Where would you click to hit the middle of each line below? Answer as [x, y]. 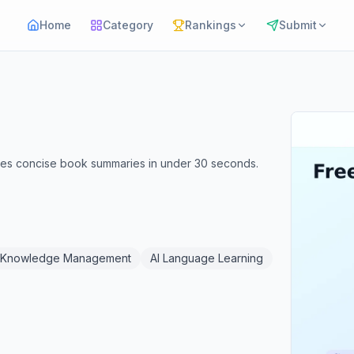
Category [128, 25]
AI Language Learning [207, 258]
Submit [298, 25]
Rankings [210, 25]
